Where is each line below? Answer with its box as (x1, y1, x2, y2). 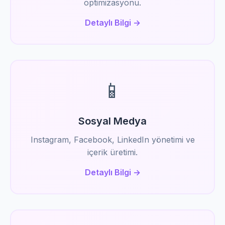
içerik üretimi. (87, 147, 138, 157)
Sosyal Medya (78, 115, 147, 127)
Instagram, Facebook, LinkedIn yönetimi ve (30, 135, 195, 145)
